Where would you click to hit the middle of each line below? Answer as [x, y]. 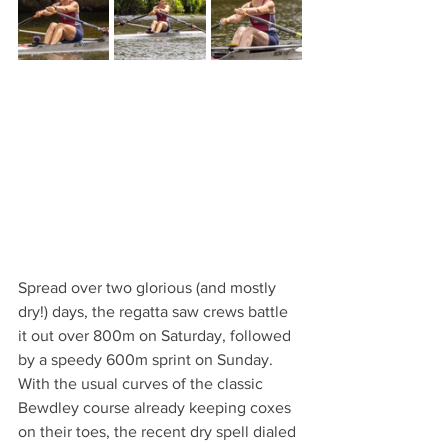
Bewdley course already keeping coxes [156, 407]
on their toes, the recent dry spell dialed [159, 431]
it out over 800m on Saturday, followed [156, 335]
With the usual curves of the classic [142, 383]
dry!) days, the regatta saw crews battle [155, 311]
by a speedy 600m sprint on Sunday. [147, 359]
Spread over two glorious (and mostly [149, 287]
